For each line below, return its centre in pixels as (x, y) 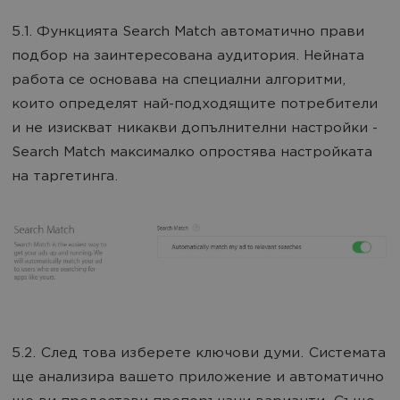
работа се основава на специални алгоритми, (179, 81)
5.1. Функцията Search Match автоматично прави (188, 33)
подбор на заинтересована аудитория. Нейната (188, 57)
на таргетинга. (65, 178)
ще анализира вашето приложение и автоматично (198, 378)
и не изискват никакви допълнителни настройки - (195, 129)
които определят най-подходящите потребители (195, 105)
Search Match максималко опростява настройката (192, 154)
